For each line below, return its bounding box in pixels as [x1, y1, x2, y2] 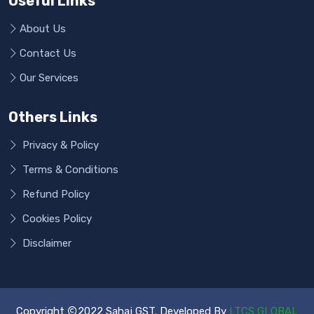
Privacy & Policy [20, 139, 99, 151]
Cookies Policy [20, 212, 92, 225]
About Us [20, 22, 66, 35]
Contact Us [20, 47, 76, 60]
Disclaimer [20, 237, 71, 250]
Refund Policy [20, 188, 90, 200]
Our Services [20, 71, 78, 84]
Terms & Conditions [20, 163, 118, 176]
